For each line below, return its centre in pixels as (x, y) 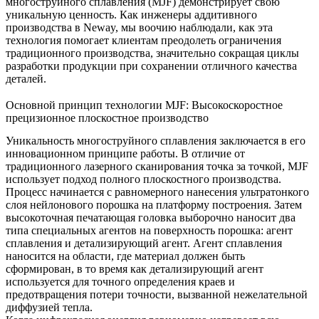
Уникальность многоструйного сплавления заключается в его (156, 141)
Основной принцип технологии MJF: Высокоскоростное (144, 105)
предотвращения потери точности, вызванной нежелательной (157, 295)
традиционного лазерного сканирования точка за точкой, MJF (157, 167)
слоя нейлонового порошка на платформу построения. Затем (154, 205)
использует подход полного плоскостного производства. (143, 179)
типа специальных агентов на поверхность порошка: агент (149, 231)
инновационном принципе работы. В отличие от (125, 154)
